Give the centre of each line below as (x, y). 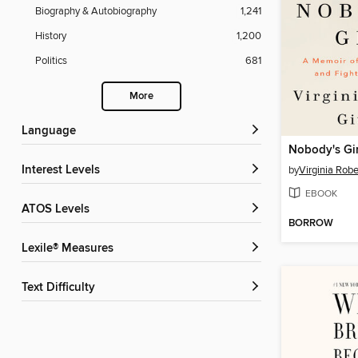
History (51, 36)
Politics (51, 61)
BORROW (311, 224)
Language (52, 131)
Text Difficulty (61, 288)
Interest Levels (62, 171)
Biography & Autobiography (96, 12)
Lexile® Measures (71, 249)
